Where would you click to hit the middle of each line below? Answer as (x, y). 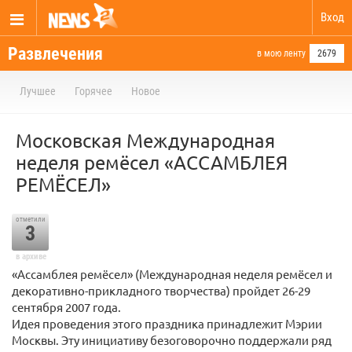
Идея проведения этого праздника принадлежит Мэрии (167, 323)
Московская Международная (145, 140)
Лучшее (38, 91)
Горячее (93, 91)
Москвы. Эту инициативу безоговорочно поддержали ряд (172, 340)
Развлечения (55, 54)
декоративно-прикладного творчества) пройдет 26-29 (161, 290)
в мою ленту (281, 53)
